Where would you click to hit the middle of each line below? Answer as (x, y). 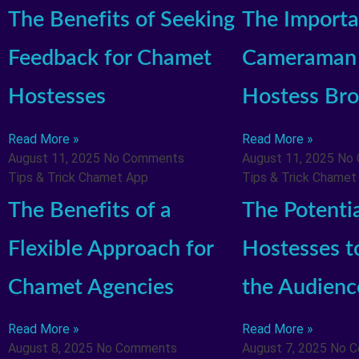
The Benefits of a (90, 210)
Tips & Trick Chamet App (78, 177)
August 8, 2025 (52, 349)
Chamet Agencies (91, 287)
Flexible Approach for (111, 248)
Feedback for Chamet (110, 58)
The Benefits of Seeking (121, 20)
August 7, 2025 (286, 349)
